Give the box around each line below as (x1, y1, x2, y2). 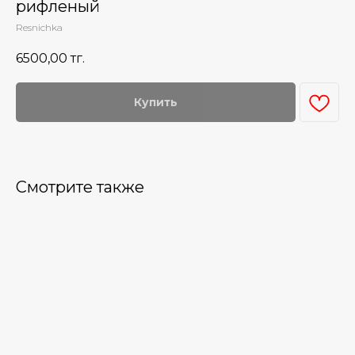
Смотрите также (16, 177, 144, 197)
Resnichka (16, 21, 63, 33)
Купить (134, 95, 177, 110)
